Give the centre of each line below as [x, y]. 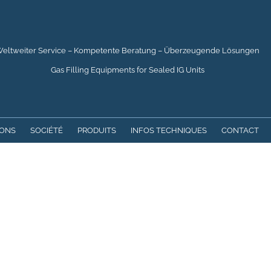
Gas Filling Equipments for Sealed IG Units [127, 70]
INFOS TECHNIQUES [168, 130]
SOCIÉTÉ [46, 130]
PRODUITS [96, 130]
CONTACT [240, 130]
